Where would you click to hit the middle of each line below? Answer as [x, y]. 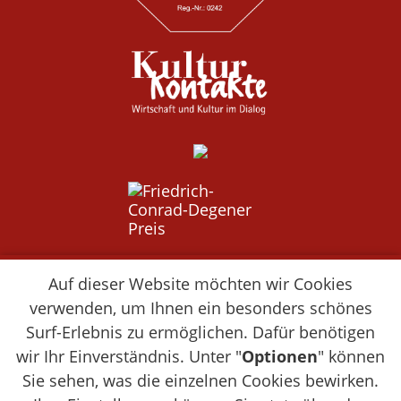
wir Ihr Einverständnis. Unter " [129, 356]
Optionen [280, 356]
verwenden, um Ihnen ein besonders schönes [200, 308]
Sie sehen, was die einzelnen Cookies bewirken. [200, 380]
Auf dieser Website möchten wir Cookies [200, 284]
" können [351, 356]
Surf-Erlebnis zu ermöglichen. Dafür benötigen [200, 332]
